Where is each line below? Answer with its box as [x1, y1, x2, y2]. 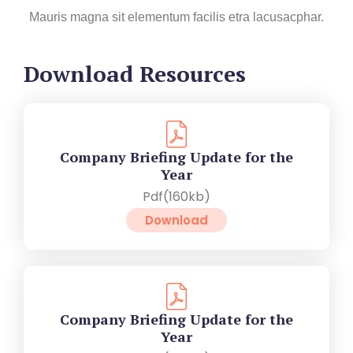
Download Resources [24, 58, 246, 88]
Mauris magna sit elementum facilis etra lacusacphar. [29, 9, 324, 24]
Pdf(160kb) [143, 187, 210, 206]
